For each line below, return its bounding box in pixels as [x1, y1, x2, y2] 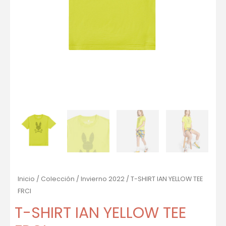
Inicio [18, 175, 35, 184]
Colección [41, 175, 75, 184]
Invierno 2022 [81, 175, 125, 184]
